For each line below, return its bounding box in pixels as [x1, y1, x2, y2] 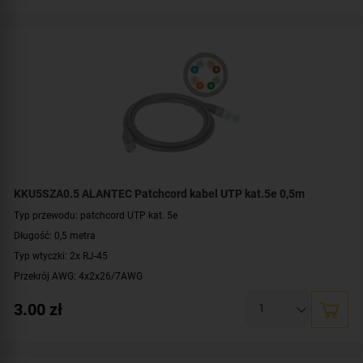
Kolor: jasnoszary [14, 310, 90, 322]
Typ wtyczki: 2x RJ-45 [14, 249, 108, 262]
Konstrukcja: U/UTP [14, 289, 100, 302]
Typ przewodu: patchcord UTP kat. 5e [14, 208, 177, 221]
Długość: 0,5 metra [14, 228, 96, 241]
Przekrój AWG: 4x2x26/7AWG [14, 269, 143, 282]
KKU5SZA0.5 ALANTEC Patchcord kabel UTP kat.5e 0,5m [14, 186, 305, 200]
